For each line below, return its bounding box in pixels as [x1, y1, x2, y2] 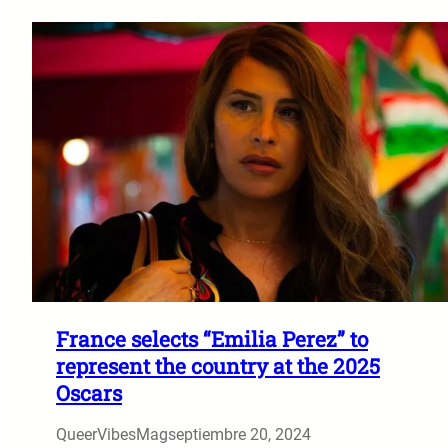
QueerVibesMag [56, 424, 168, 444]
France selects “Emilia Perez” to [56, 324, 368, 353]
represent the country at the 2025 [56, 351, 380, 380]
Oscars [56, 378, 122, 407]
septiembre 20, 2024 [168, 424, 311, 444]
